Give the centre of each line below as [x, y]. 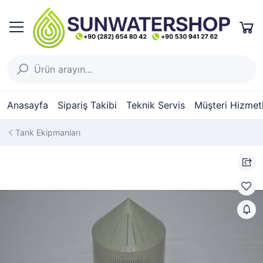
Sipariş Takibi [87, 105]
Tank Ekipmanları [48, 132]
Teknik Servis [156, 105]
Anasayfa [28, 105]
